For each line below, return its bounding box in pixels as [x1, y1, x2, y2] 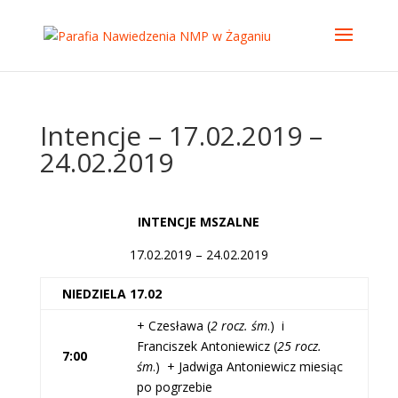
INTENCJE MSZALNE [138, 213, 260, 230]
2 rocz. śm [210, 317, 267, 334]
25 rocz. [276, 338, 322, 354]
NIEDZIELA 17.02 [61, 285, 162, 302]
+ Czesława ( [136, 317, 211, 334]
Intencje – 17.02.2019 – [39, 117, 322, 154]
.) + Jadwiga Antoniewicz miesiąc [152, 358, 343, 375]
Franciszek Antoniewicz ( [136, 338, 277, 354]
